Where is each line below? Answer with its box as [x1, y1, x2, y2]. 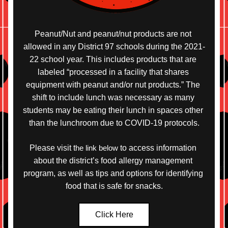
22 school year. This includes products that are [30, 55, 196, 64]
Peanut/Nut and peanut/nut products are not [35, 30, 191, 38]
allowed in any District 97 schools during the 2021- [23, 42, 205, 51]
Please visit [30, 144, 73, 152]
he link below [75, 144, 118, 152]
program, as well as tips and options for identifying [23, 169, 203, 178]
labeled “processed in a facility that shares [37, 68, 189, 76]
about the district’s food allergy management [34, 156, 192, 165]
